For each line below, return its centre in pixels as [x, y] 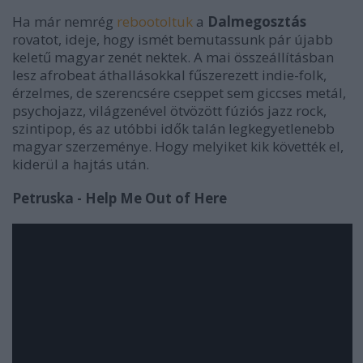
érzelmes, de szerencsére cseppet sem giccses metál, [179, 92]
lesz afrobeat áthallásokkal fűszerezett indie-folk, [169, 75]
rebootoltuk [155, 21]
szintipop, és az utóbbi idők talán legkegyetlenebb [173, 128]
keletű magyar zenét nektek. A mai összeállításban [173, 57]
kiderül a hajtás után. [82, 164]
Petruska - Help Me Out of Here [120, 198]
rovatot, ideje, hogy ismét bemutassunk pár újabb [173, 39]
